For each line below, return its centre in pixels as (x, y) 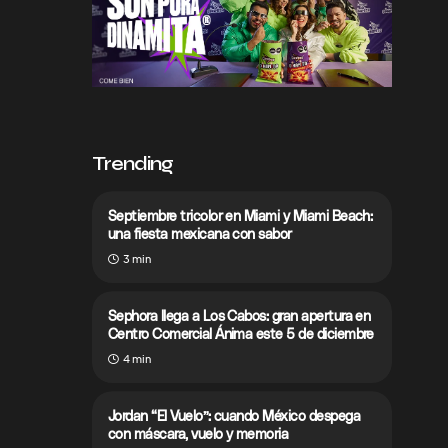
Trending (132, 164)
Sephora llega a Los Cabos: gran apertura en (239, 316)
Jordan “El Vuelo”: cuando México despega (234, 416)
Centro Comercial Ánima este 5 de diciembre (241, 334)
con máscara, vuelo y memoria (198, 434)
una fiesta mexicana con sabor (200, 234)
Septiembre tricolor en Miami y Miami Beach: (240, 216)
